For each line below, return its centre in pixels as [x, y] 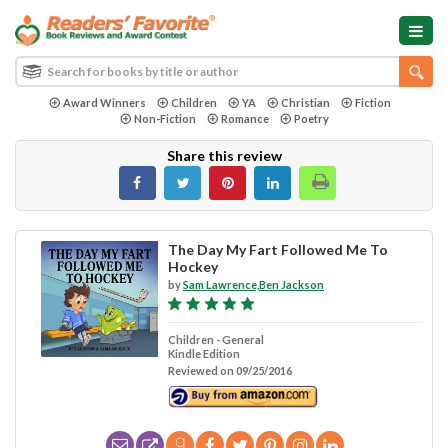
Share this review [224, 155]
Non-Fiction [164, 118]
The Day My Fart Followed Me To [277, 249]
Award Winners [104, 102]
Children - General [215, 339]
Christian [305, 102]
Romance [244, 118]
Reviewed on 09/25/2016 [229, 370]
